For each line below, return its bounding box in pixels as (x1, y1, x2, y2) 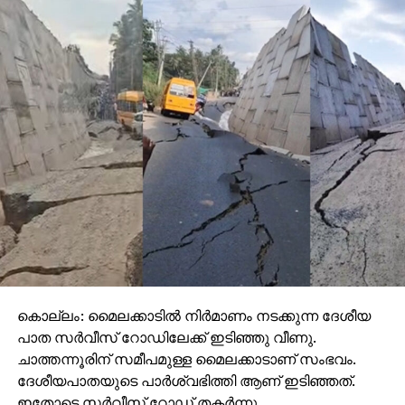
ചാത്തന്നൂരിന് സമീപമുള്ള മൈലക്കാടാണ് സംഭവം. (16, 348, 355, 369)
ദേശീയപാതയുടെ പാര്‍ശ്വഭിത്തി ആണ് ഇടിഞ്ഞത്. (16, 370, 354, 391)
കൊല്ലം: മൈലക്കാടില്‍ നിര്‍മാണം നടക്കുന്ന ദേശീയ (16, 305, 371, 325)
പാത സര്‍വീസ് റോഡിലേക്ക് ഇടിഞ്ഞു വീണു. (16, 326, 316, 347)
